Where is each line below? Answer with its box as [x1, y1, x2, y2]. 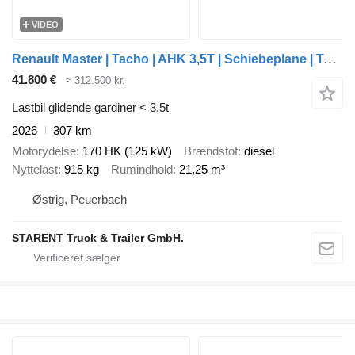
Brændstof [184, 144, 238, 158]
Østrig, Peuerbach [32, 192, 127, 206]
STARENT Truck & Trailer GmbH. [12, 231, 184, 244]
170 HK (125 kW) [82, 144, 172, 158]
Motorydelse [12, 144, 76, 158]
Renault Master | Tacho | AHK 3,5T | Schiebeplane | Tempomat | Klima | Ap [323, 52, 337, 67]
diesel [244, 144, 274, 158]
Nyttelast [12, 162, 58, 177]
